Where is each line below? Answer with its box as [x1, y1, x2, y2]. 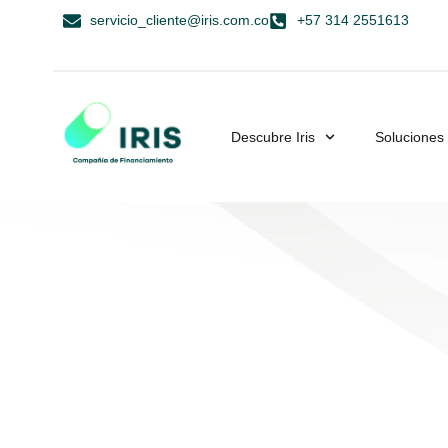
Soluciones [375, 129, 445, 145]
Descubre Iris [231, 129, 316, 145]
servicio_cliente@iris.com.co [90, 12, 270, 28]
